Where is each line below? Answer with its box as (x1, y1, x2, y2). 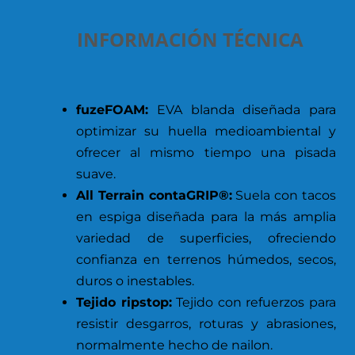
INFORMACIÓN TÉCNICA (77, 25, 303, 52)
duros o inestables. (76, 273, 194, 288)
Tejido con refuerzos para (171, 294, 337, 310)
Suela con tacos (231, 187, 337, 203)
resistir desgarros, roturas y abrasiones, (76, 315, 336, 331)
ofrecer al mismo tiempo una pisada (76, 144, 336, 160)
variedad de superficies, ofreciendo (76, 230, 336, 246)
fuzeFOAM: (76, 101, 148, 117)
